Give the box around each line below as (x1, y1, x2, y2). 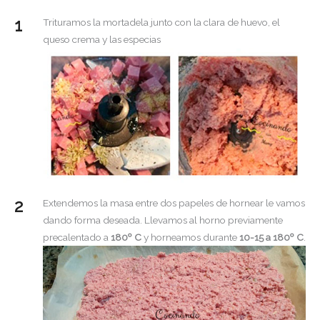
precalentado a (43, 231, 109, 244)
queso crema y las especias (43, 34, 161, 46)
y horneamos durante (141, 231, 237, 244)
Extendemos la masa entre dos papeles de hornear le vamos (43, 197, 305, 209)
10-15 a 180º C (237, 231, 304, 244)
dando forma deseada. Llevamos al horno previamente (43, 214, 283, 226)
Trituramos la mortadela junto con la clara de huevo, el (43, 16, 280, 29)
